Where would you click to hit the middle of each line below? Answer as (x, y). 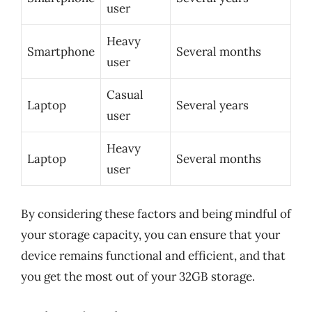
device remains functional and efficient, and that (153, 256)
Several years (212, 105)
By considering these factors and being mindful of (156, 214)
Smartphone (61, 51)
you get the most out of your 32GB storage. (138, 276)
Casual (125, 94)
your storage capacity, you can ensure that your (150, 235)
